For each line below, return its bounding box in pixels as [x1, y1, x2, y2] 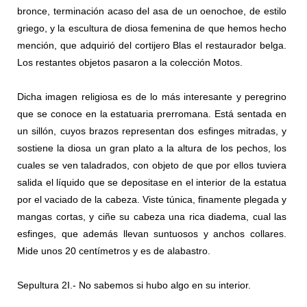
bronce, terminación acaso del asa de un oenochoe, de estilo [17, 5, 286, 17]
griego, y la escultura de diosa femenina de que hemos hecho [17, 23, 286, 34]
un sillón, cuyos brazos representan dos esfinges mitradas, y [17, 125, 286, 137]
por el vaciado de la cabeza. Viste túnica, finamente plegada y [17, 194, 286, 206]
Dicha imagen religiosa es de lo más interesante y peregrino [17, 91, 286, 103]
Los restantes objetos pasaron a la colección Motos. [17, 57, 243, 69]
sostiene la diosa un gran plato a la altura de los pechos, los [17, 143, 286, 154]
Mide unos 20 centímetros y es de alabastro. [17, 245, 210, 257]
